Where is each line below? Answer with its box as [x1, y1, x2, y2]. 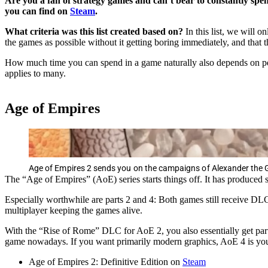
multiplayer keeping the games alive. [5, 205, 142, 215]
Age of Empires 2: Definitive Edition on [29, 256, 182, 267]
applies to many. [5, 68, 66, 78]
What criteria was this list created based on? [5, 26, 185, 36]
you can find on [5, 5, 70, 16]
